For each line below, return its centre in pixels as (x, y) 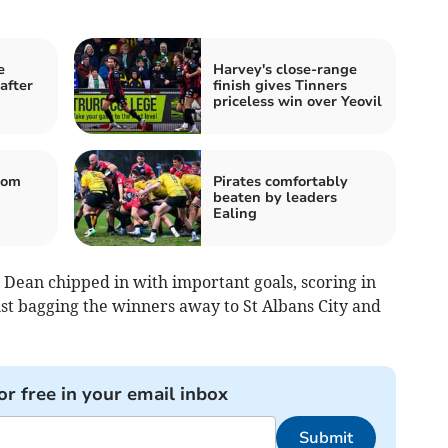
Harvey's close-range (285, 69)
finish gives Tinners (280, 85)
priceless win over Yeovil (297, 101)
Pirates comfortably (280, 181)
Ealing (235, 213)
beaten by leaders (275, 197)
